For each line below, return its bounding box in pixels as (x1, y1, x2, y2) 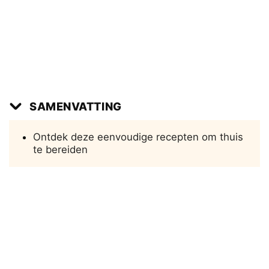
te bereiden (33, 144, 88, 156)
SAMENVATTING (29, 100, 122, 113)
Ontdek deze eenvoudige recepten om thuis (33, 131, 243, 144)
